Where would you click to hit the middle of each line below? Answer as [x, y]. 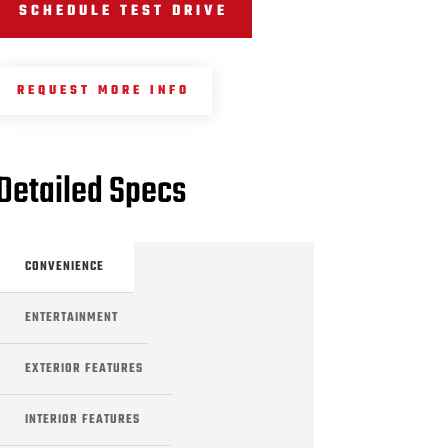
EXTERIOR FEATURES [83, 368]
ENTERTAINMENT [71, 317]
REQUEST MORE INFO [103, 90]
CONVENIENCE [64, 266]
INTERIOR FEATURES [82, 419]
